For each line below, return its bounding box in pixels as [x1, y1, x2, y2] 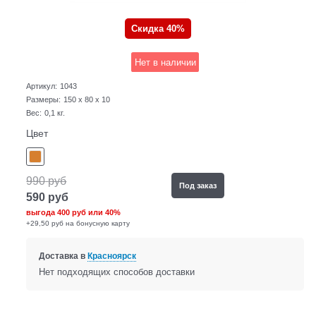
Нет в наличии [134, 56, 196, 68]
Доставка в [38, 251, 87, 262]
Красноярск [87, 251, 136, 262]
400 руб [57, 207, 87, 217]
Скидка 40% [131, 23, 185, 35]
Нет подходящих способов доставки [38, 267, 195, 278]
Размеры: [26, 95, 61, 104]
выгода [26, 207, 58, 217]
